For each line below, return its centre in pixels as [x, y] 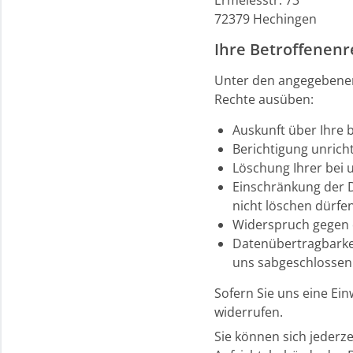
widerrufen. [249, 312]
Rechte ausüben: [264, 99]
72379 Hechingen [266, 19]
